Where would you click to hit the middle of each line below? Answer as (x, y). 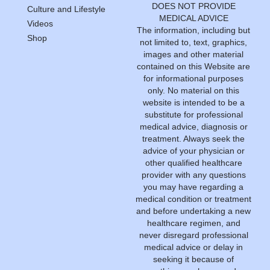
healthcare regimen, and (193, 223)
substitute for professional (193, 114)
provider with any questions (193, 174)
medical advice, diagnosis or (193, 126)
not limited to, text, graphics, (193, 42)
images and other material (193, 54)
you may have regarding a (193, 187)
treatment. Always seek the (193, 138)
